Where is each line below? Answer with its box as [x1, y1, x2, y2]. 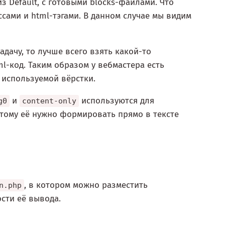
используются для [79, 95, 154, 106]
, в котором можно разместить [24, 180, 148, 191]
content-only [22, 96, 76, 106]
